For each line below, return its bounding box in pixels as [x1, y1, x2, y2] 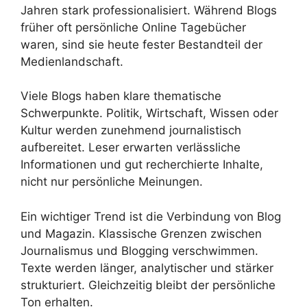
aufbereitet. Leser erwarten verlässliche [21, 140, 241, 155]
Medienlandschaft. [21, 54, 123, 69]
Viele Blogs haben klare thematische [21, 89, 221, 103]
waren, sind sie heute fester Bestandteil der [21, 37, 262, 51]
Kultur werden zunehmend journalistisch [21, 123, 241, 138]
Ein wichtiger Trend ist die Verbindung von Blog [21, 209, 281, 223]
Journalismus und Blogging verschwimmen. [21, 243, 258, 258]
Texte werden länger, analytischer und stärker [21, 260, 273, 275]
